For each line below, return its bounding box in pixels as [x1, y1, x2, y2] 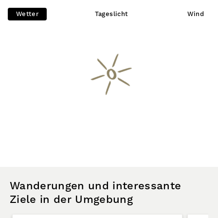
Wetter [16, 10, 39, 18]
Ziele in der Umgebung [10, 193, 133, 206]
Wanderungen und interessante [10, 180, 182, 193]
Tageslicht [94, 10, 128, 18]
